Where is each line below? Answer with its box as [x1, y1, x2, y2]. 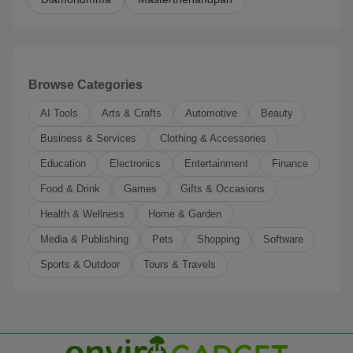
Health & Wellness [40, 208, 124, 220]
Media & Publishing [40, 233, 128, 245]
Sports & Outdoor [40, 258, 120, 270]
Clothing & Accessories [160, 132, 266, 144]
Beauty [261, 107, 293, 119]
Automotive [185, 107, 237, 119]
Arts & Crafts [102, 107, 162, 119]
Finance [272, 158, 308, 169]
